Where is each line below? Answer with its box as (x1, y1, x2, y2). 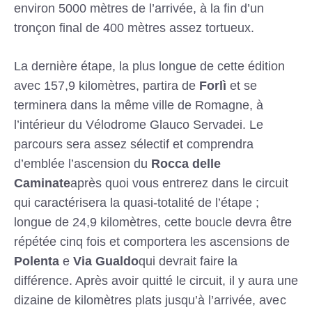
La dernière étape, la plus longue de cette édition (14, 59, 286, 74)
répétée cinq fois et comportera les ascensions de (14, 235, 290, 249)
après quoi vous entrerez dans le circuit (70, 176, 289, 191)
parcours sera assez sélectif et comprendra (14, 137, 254, 152)
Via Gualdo (73, 254, 139, 269)
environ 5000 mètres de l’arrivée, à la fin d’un (14, 1, 265, 16)
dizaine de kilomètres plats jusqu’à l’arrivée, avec (14, 293, 286, 308)
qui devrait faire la (139, 254, 238, 269)
